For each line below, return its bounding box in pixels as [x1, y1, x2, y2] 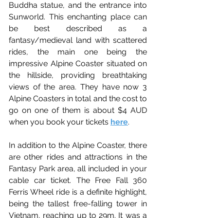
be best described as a [9, 23, 147, 33]
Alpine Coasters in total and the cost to [9, 93, 147, 103]
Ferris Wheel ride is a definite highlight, [9, 187, 147, 197]
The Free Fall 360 [76, 175, 147, 185]
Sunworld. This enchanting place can [9, 12, 147, 21]
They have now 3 [76, 82, 147, 91]
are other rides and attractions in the [9, 152, 147, 162]
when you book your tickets [9, 117, 110, 127]
